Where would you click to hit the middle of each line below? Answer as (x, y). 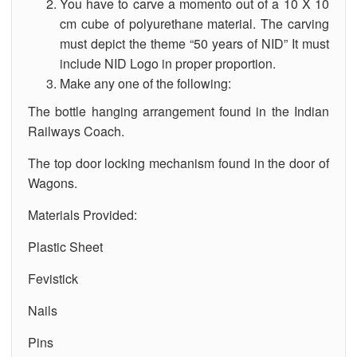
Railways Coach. (76, 131)
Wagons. (53, 182)
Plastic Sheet (65, 246)
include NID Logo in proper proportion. (168, 63)
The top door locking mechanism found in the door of (178, 163)
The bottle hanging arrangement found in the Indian (178, 111)
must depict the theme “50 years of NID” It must (194, 43)
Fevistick (53, 278)
